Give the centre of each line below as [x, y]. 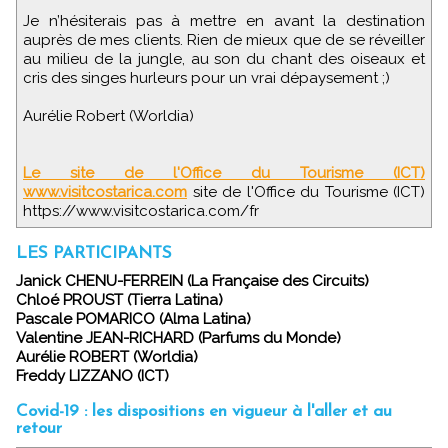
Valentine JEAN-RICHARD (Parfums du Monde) [178, 338]
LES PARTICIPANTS [94, 254]
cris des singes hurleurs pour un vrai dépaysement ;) [206, 78]
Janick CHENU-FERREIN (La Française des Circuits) [196, 281]
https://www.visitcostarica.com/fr [141, 211]
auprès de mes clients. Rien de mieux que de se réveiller [224, 40]
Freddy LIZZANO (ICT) [92, 376]
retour [39, 429]
